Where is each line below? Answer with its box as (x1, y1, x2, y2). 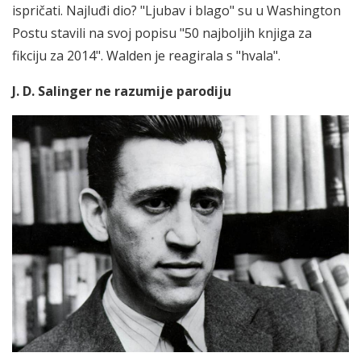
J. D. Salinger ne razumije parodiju (12, 81, 231, 100)
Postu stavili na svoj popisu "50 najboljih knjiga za (12, 23, 312, 42)
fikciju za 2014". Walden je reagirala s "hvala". (12, 46, 280, 64)
